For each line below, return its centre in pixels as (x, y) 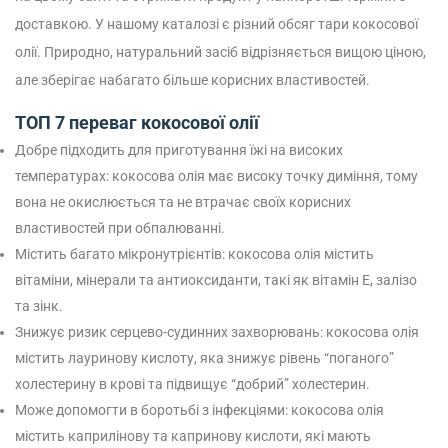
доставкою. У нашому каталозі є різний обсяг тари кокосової (216, 24)
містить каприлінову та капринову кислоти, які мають (193, 436)
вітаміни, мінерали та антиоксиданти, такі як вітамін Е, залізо (216, 280)
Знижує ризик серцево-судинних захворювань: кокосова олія (217, 332)
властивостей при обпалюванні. (120, 228)
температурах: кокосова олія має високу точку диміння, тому (216, 176)
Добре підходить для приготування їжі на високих (179, 150)
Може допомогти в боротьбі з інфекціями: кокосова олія (199, 410)
